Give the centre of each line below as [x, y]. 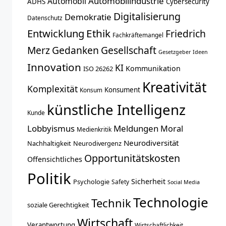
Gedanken [75, 50]
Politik [49, 178]
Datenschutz [45, 17]
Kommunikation [153, 68]
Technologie [171, 202]
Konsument [122, 90]
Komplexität [52, 89]
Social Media [184, 182]
